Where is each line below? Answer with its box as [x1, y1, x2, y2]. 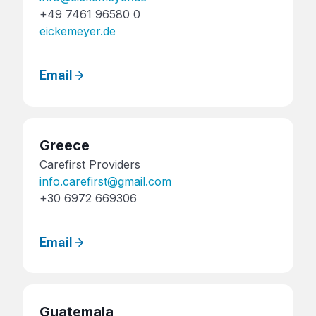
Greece [39, 136, 90, 154]
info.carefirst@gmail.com [39, 174, 171, 188]
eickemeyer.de [39, 24, 116, 39]
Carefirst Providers [39, 157, 140, 171]
